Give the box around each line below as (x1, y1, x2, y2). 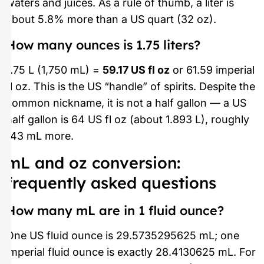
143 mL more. (6, 129, 74, 142)
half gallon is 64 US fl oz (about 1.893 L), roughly (6, 113, 249, 126)
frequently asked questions (6, 173, 216, 193)
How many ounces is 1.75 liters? (6, 36, 200, 52)
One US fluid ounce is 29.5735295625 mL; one (6, 229, 239, 242)
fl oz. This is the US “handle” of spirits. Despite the (6, 80, 255, 93)
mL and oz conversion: (6, 153, 180, 173)
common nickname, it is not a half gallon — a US (6, 96, 246, 109)
